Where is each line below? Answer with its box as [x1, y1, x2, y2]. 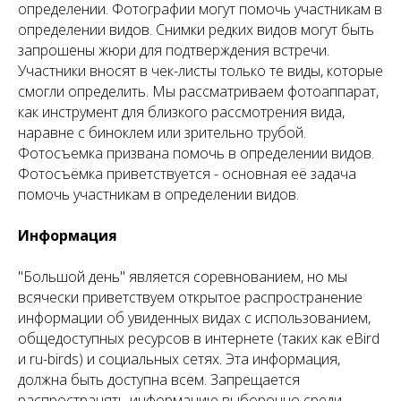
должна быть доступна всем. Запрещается [18, 369, 300, 389]
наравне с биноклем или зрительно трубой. [18, 122, 306, 142]
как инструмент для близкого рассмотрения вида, [18, 101, 345, 122]
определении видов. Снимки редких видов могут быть [18, 19, 374, 39]
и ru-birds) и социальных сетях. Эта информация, [18, 348, 340, 369]
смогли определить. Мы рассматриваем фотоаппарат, [18, 81, 379, 101]
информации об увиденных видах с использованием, [18, 307, 371, 328]
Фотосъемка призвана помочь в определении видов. [18, 142, 374, 163]
